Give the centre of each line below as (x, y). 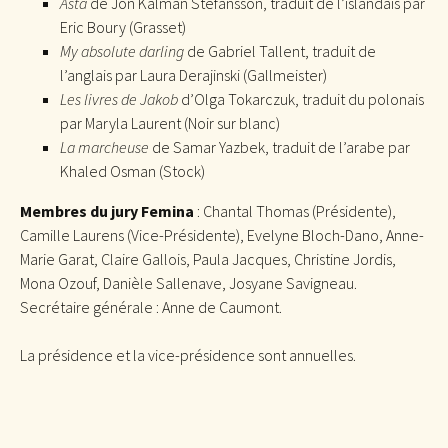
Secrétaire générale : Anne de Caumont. (151, 306)
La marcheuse (104, 146)
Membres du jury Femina (107, 210)
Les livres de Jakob (120, 98)
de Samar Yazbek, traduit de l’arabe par (279, 146)
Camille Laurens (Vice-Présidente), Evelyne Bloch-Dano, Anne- (222, 234)
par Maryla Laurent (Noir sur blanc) (170, 122)
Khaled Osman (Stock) (132, 170)
